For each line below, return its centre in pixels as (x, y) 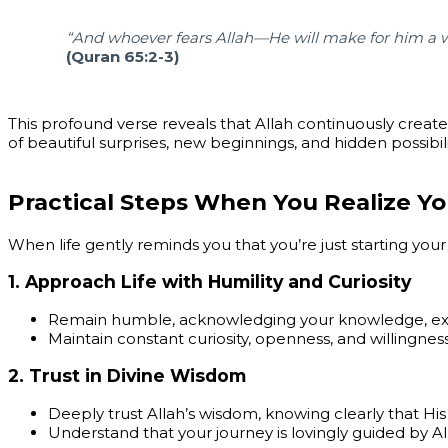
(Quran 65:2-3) (122, 57)
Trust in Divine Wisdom (137, 376)
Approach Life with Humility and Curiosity (218, 282)
